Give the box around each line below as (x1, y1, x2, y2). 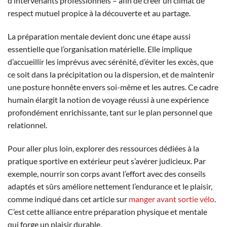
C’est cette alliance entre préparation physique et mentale (8, 206, 207, 216)
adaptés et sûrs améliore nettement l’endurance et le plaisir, (8, 181, 212, 191)
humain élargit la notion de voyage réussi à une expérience (8, 95, 209, 105)
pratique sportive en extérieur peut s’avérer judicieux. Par (8, 156, 206, 166)
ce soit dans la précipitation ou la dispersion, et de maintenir (8, 69, 214, 80)
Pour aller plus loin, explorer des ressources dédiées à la (8, 143, 199, 153)
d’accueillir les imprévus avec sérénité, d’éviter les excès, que (8, 57, 213, 67)
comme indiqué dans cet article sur (8, 194, 129, 204)
